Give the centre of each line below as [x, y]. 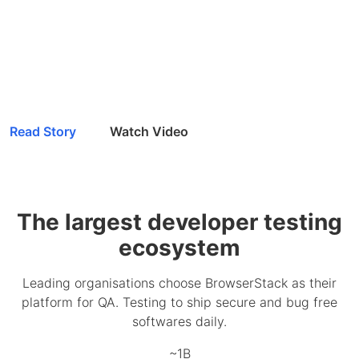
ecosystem [179, 248]
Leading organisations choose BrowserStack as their [179, 283]
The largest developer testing [179, 222]
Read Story [43, 132]
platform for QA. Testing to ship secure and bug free [179, 303]
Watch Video [149, 132]
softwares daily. [179, 322]
